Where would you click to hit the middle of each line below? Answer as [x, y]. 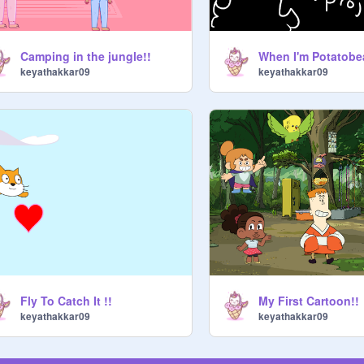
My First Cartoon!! [309, 300]
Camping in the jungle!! [86, 56]
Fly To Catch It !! [66, 300]
